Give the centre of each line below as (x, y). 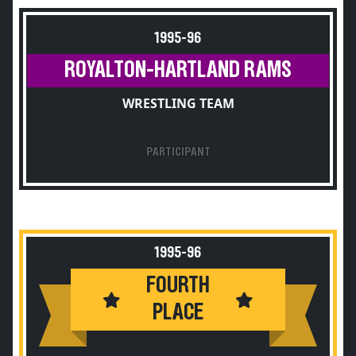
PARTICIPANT (178, 152)
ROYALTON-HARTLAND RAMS (178, 70)
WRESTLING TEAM (178, 103)
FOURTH (178, 286)
